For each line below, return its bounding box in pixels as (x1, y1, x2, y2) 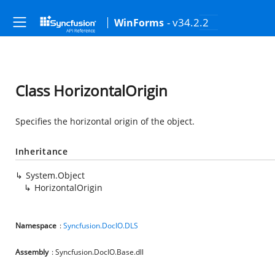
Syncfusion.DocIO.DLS (63, 220, 138, 231)
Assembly (15, 247, 48, 257)
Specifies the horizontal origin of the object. (15, 115, 195, 127)
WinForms (114, 16, 164, 29)
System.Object (26, 169, 85, 181)
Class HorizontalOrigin (15, 80, 168, 101)
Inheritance (15, 145, 68, 157)
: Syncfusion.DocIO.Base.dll (52, 247, 144, 257)
